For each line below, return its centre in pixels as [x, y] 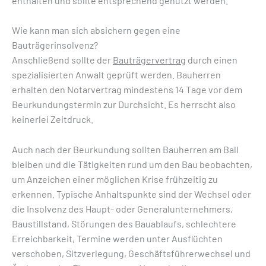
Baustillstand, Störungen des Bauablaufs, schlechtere [124, 223]
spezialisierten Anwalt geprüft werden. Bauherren [116, 75]
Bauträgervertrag [149, 60]
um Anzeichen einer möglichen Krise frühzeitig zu [115, 179]
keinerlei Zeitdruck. [53, 119]
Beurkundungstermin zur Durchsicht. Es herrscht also [124, 104]
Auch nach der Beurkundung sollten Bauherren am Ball [125, 149]
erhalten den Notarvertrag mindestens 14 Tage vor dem [127, 90]
